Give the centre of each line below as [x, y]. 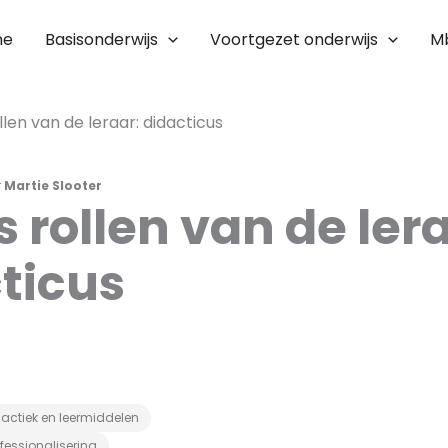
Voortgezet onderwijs [294, 39]
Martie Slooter [53, 185]
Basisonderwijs [102, 39]
